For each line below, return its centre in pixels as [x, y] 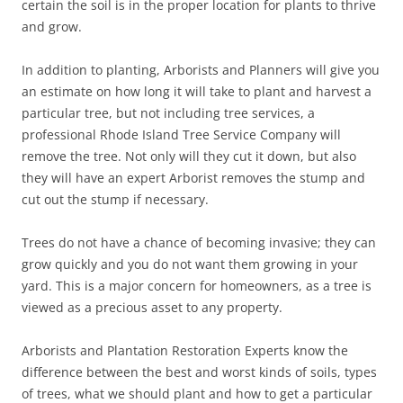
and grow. [52, 27]
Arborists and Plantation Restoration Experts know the [185, 350]
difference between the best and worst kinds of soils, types [199, 372]
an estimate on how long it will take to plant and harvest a [197, 91]
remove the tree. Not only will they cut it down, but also [189, 156]
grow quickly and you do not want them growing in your [190, 264]
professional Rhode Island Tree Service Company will [181, 134]
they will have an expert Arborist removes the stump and [193, 178]
